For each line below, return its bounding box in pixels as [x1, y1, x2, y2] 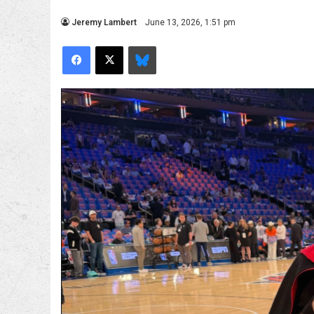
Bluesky [156, 40, 187, 50]
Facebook [90, 40, 131, 50]
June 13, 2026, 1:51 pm [145, 18, 235, 27]
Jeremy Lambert [71, 18, 137, 27]
